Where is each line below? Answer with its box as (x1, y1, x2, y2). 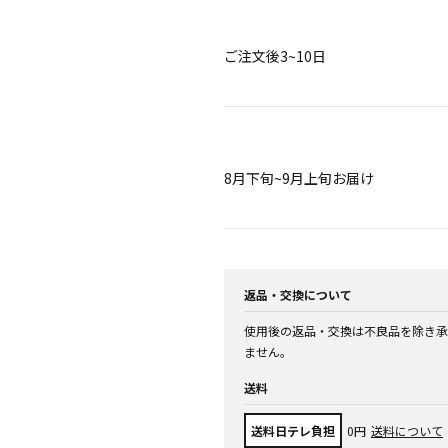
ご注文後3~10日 (224, 46, 326, 66)
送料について (371, 422, 443, 439)
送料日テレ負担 (251, 422, 335, 439)
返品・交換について (244, 286, 352, 303)
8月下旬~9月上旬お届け (224, 168, 374, 188)
